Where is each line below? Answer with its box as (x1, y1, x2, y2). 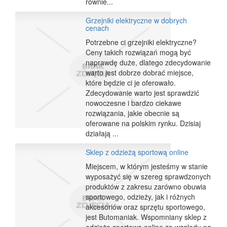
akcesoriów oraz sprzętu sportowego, (86, 202, 206, 212)
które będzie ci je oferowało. (86, 78, 176, 88)
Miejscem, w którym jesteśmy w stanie (86, 161, 208, 172)
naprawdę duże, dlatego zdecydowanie (86, 57, 211, 68)
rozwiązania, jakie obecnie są (86, 108, 180, 119)
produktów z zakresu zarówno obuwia (86, 181, 207, 192)
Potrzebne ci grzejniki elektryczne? (86, 37, 197, 48)
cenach (86, 23, 109, 33)
